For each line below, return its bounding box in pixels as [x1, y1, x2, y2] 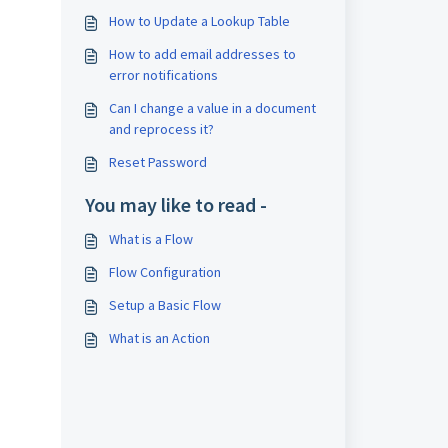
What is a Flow [108, 230, 193, 248]
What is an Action [108, 329, 210, 347]
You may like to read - [84, 192, 267, 217]
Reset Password [108, 153, 207, 171]
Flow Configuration [108, 263, 221, 281]
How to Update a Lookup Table [108, 12, 290, 30]
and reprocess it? [108, 120, 214, 138]
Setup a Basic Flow [108, 296, 221, 314]
